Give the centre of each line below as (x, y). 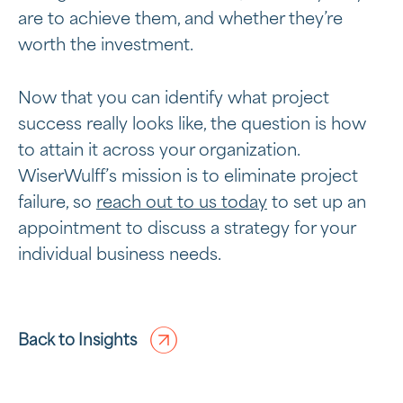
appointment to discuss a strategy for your (187, 229)
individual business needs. (120, 255)
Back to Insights (77, 341)
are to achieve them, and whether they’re (180, 20)
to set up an (317, 203)
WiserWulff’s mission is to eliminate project (188, 177)
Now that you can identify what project (174, 99)
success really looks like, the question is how (192, 125)
